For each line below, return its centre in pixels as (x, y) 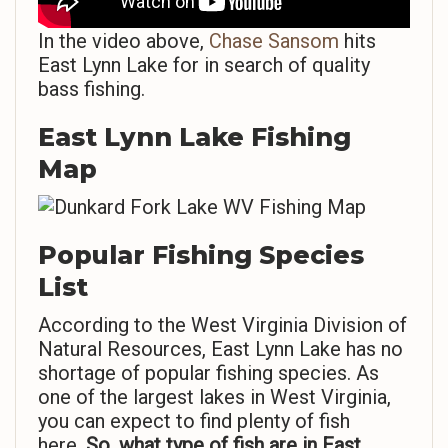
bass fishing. (91, 88)
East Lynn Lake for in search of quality (204, 64)
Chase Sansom (276, 40)
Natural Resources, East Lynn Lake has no (220, 348)
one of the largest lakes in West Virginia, (214, 396)
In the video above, (123, 40)
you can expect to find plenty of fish (194, 420)
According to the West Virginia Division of (222, 324)
